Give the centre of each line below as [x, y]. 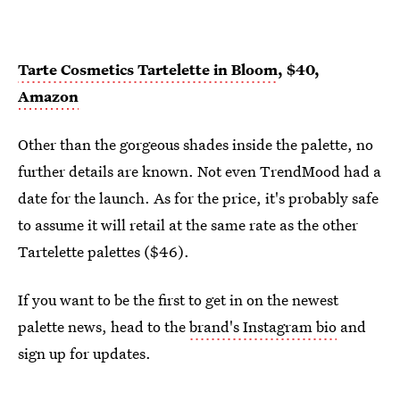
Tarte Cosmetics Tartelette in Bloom [148, 69]
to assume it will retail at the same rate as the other [188, 225]
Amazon [48, 96]
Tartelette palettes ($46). [104, 251]
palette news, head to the [104, 326]
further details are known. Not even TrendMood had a [200, 171]
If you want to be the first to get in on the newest [178, 300]
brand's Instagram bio [263, 326]
